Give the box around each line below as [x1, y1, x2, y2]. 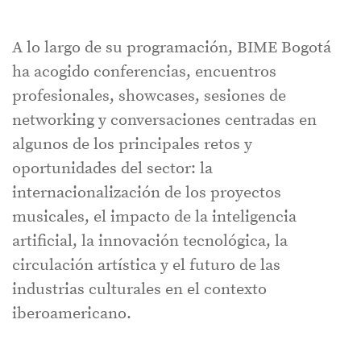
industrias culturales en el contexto [12, 280, 267, 301]
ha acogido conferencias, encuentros [12, 62, 276, 83]
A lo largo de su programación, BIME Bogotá [12, 38, 331, 59]
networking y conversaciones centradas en [12, 110, 317, 131]
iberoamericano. [12, 304, 131, 325]
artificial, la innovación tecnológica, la [12, 231, 288, 252]
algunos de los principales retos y [12, 135, 252, 156]
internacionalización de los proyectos [12, 183, 281, 204]
